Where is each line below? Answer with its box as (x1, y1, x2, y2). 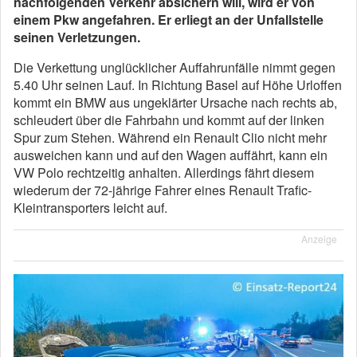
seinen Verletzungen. (14, 28, 140, 46)
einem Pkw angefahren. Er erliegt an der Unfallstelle (14, 10, 324, 29)
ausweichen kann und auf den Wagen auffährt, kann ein (14, 146, 328, 164)
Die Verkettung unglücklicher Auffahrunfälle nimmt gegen (14, 58, 335, 76)
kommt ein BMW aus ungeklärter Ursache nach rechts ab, (14, 93, 337, 112)
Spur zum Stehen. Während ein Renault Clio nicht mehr (14, 128, 327, 147)
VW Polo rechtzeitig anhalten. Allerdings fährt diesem (14, 163, 314, 182)
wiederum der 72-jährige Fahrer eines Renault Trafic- (14, 181, 312, 199)
